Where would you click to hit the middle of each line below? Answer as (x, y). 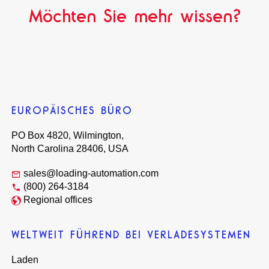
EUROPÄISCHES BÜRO (72, 110)
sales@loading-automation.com (91, 173)
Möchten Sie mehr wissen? (134, 16)
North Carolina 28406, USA (70, 148)
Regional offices (58, 199)
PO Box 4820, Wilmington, (68, 135)
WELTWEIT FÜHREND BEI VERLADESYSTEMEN (131, 235)
